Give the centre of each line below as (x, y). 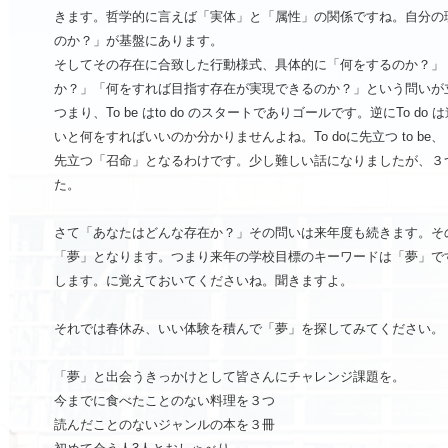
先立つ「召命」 (99, 161)
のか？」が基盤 (99, 41)
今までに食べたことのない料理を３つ (164, 401)
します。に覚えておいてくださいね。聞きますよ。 (203, 281)
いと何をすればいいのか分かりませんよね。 (184, 137)
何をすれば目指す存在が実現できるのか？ (229, 89)
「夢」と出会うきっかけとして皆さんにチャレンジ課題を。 (229, 377)
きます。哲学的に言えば (125, 17)
